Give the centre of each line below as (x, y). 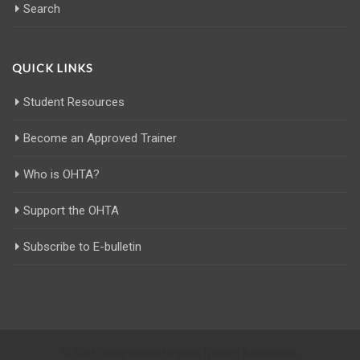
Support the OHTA (71, 210)
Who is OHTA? (61, 174)
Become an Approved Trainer (100, 138)
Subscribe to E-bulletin (82, 246)
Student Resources (74, 102)
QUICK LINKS (53, 67)
